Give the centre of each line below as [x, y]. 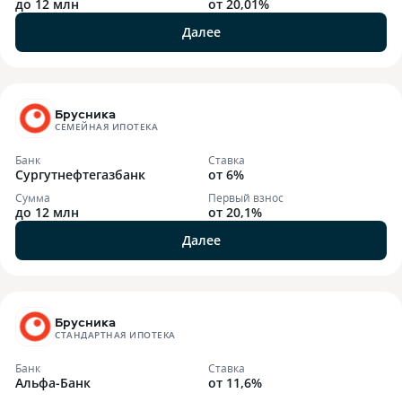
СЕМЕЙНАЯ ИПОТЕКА [106, 127]
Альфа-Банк [53, 383]
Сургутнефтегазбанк [80, 175]
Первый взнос [246, 197]
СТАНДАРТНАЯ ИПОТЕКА [115, 335]
